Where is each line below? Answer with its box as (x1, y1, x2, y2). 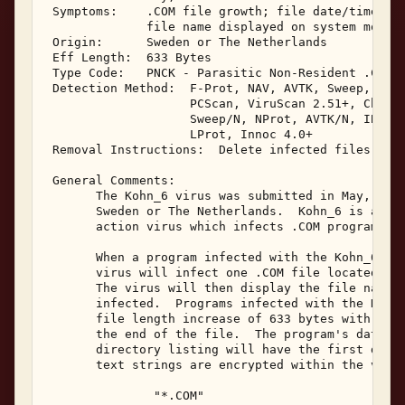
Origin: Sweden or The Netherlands (45, 34, 334, 49)
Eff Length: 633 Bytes (45, 50, 219, 64)
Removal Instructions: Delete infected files (45, 142, 378, 156)
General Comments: (45, 173, 183, 187)
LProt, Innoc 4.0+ (45, 127, 320, 141)
